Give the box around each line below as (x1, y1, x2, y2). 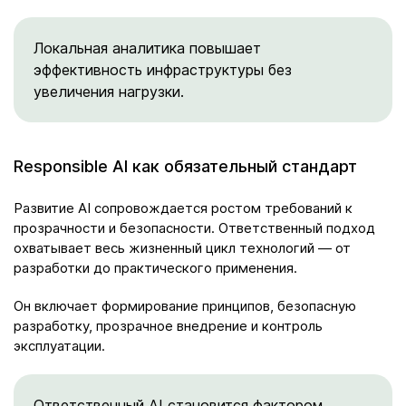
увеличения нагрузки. (34, 82, 184, 101)
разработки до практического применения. (14, 258, 297, 276)
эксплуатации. (14, 336, 105, 354)
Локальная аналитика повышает (34, 38, 261, 57)
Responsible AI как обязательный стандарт (14, 156, 357, 176)
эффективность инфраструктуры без (34, 60, 292, 79)
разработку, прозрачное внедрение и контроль (14, 316, 323, 334)
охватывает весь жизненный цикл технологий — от (14, 238, 351, 256)
